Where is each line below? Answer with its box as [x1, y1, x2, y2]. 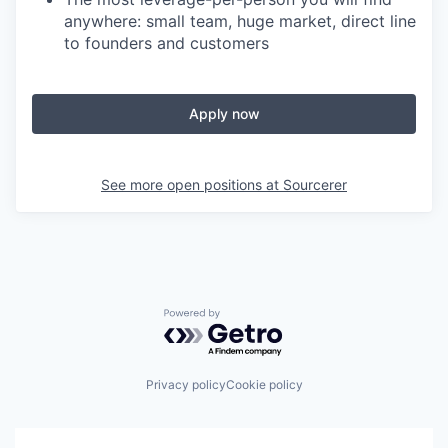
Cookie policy [225, 377, 303, 393]
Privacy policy [145, 377, 226, 393]
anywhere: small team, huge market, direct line [64, 11, 416, 32]
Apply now [188, 105, 260, 123]
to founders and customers [64, 33, 269, 54]
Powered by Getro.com [163, 307, 339, 328]
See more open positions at [101, 176, 283, 194]
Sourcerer [283, 176, 347, 194]
